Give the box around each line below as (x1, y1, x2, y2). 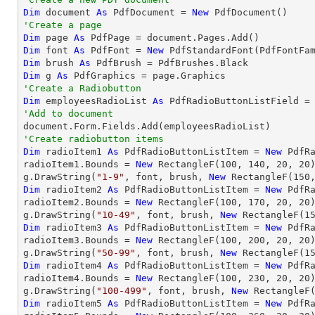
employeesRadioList (40, 96, 153, 106)
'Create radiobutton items (23, 134, 169, 144)
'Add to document (23, 108, 113, 119)
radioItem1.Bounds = (23, 159, 136, 169)
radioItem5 (40, 298, 108, 309)
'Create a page (23, 20, 102, 30)
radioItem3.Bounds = (23, 235, 136, 245)
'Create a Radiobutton (23, 83, 141, 94)
